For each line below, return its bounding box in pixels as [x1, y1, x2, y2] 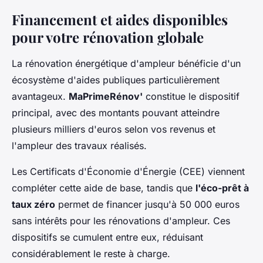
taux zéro [12, 198, 55, 210]
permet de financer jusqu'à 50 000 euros [55, 198, 240, 210]
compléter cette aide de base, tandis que [12, 181, 195, 194]
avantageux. [12, 90, 69, 102]
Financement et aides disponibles [12, 9, 228, 29]
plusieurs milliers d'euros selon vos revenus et [12, 123, 215, 135]
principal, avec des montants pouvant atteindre [12, 106, 220, 119]
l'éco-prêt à [195, 181, 249, 194]
